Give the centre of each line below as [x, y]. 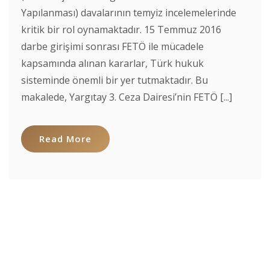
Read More [65, 139]
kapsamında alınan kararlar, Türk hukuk [112, 63]
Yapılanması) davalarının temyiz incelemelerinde [129, 13]
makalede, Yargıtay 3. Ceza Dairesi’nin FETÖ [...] [127, 97]
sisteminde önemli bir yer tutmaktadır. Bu [115, 80]
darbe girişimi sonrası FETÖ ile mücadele [112, 46]
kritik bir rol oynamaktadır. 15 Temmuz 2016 [121, 30]
